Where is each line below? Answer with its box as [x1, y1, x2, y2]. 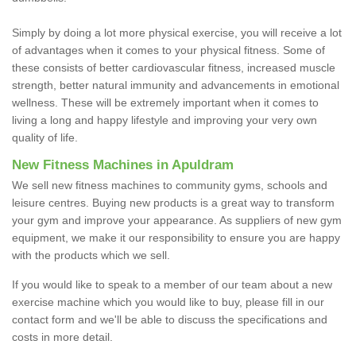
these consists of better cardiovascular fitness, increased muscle [12, 60, 335, 74]
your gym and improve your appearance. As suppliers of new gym [12, 213, 342, 226]
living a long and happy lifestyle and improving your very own [12, 113, 317, 126]
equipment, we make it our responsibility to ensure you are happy [12, 230, 340, 244]
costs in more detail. [12, 330, 113, 343]
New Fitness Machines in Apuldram [12, 157, 234, 172]
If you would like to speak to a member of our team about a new [12, 277, 332, 291]
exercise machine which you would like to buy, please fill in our [12, 295, 324, 308]
